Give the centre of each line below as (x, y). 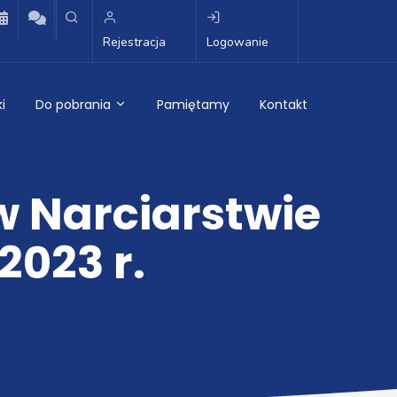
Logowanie (237, 42)
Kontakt (284, 105)
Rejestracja (134, 42)
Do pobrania (75, 105)
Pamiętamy (193, 105)
